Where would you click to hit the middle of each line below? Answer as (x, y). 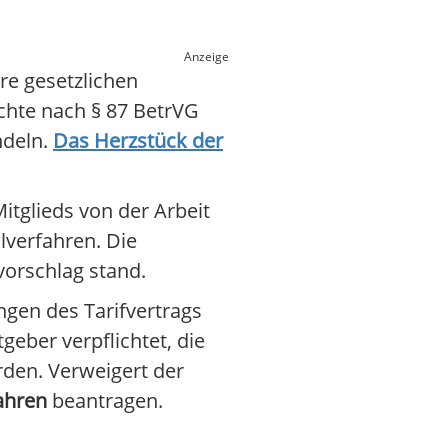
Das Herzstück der (138, 141)
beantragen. (105, 401)
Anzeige (206, 57)
